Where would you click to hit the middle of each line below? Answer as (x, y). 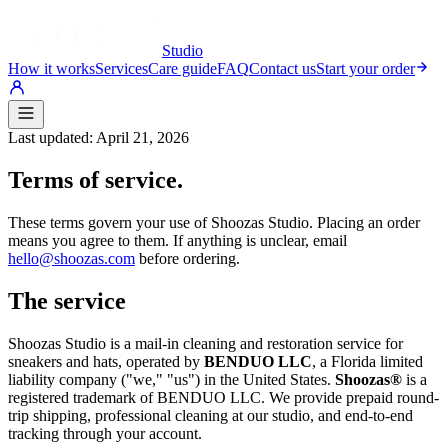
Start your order (365, 68)
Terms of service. (95, 179)
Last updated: (52, 137)
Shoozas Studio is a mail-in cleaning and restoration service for (205, 343)
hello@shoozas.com (71, 258)
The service (67, 300)
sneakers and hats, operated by (104, 361)
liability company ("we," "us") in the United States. (169, 379)
